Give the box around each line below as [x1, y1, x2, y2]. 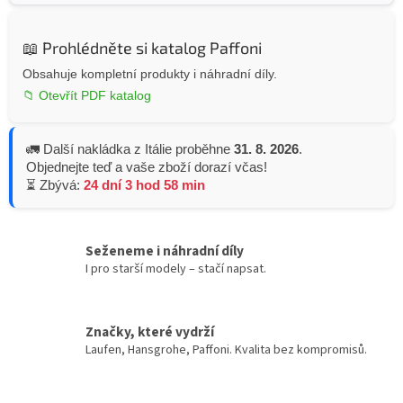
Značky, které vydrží [85, 321, 214, 342]
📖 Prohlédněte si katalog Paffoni [22, 38, 262, 58]
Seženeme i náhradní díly [85, 240, 244, 261]
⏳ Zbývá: [26, 177, 84, 193]
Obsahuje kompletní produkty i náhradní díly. [22, 67, 277, 82]
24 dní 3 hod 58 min [84, 177, 205, 193]
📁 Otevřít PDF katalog [22, 88, 151, 103]
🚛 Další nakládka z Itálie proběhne [26, 141, 234, 157]
